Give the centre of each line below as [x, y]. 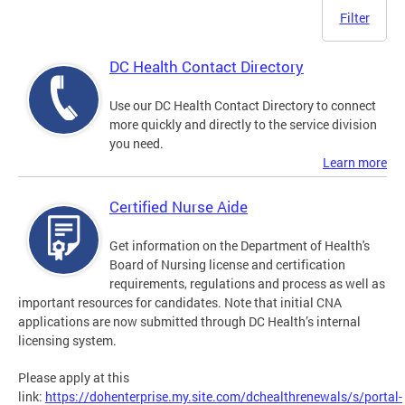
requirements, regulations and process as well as [247, 284]
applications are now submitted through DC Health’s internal [189, 322]
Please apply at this [74, 378]
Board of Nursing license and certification [227, 265]
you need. [137, 144]
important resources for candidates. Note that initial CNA [180, 303]
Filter [354, 18]
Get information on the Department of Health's [240, 246]
